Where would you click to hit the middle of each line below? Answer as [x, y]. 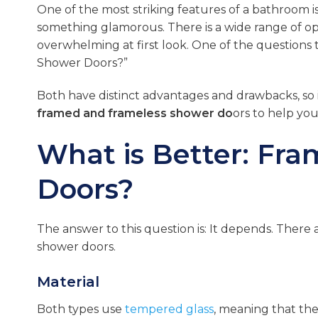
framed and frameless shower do [135, 114]
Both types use [81, 309]
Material [68, 281]
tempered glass [169, 309]
